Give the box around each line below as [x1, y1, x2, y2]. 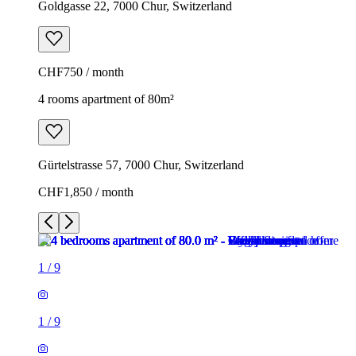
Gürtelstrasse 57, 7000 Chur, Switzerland [38, 157, 244, 172]
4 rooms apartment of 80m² [38, 91, 174, 106]
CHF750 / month [38, 64, 124, 79]
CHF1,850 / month [38, 184, 133, 199]
